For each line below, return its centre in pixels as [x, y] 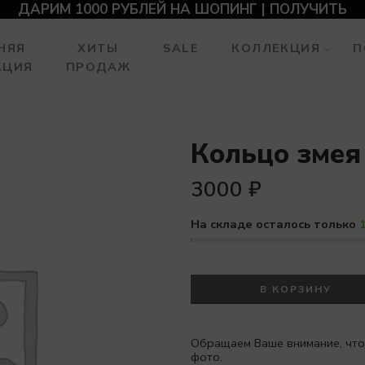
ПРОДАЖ [98, 67]
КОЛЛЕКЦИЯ [276, 48]
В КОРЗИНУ [296, 289]
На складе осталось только [275, 224]
